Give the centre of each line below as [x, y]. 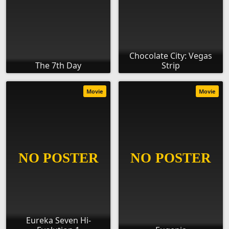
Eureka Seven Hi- [58, 221]
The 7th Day [58, 66]
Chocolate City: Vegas [171, 56]
